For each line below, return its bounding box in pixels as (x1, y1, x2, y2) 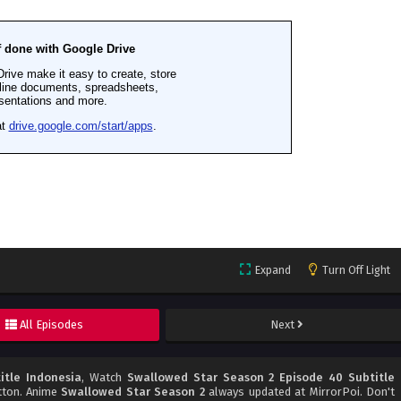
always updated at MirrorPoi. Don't (204, 385, 396, 399)
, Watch (81, 371, 127, 385)
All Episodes (20, 318, 84, 332)
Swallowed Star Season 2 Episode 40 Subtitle (126, 371, 395, 385)
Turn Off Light (322, 263, 390, 277)
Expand (255, 263, 291, 277)
